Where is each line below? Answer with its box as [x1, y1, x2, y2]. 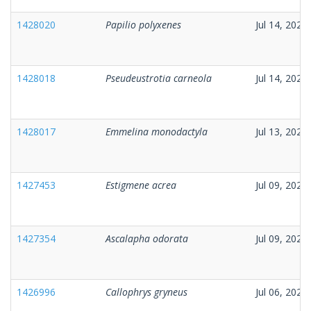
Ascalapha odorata [106, 231, 188, 245]
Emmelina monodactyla [106, 124, 208, 138]
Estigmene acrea [106, 178, 176, 192]
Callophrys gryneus [106, 285, 187, 299]
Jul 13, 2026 [255, 124, 308, 138]
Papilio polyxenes [106, 17, 181, 31]
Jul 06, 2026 [255, 285, 308, 299]
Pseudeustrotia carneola [106, 71, 212, 85]
